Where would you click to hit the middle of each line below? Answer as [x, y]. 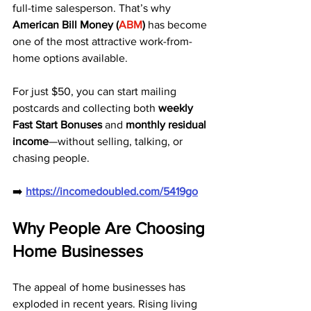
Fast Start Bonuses [57, 125]
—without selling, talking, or [117, 141]
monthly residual [167, 125]
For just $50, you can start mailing [96, 91]
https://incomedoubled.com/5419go [112, 191]
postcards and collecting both [85, 108]
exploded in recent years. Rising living [106, 304]
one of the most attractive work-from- [102, 41]
